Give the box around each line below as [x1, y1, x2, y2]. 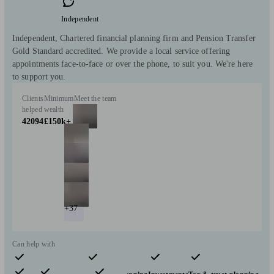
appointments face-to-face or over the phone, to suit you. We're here [12, 59, 253, 68]
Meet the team [73, 94, 117, 103]
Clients [22, 94, 44, 103]
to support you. [12, 72, 66, 81]
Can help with [12, 239, 55, 248]
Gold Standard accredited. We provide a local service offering [12, 46, 231, 56]
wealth [43, 105, 64, 114]
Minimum [43, 94, 74, 103]
